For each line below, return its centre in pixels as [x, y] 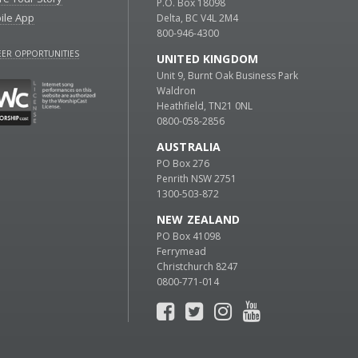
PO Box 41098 [189, 237]
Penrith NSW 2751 [197, 179]
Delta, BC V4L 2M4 [197, 18]
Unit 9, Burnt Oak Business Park [227, 76]
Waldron [176, 91]
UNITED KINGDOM [207, 59]
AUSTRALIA [189, 147]
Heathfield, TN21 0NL [205, 106]
